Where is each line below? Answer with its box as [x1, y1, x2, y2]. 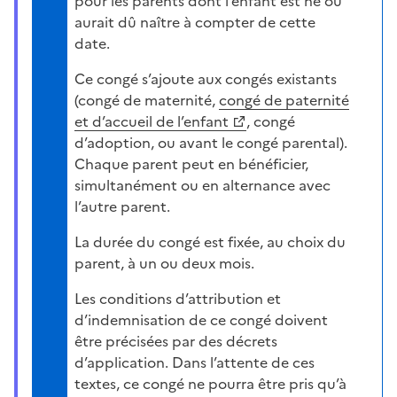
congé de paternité [219, 89, 349, 111]
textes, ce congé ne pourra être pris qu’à [74, 372, 346, 394]
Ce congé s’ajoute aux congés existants [74, 67, 337, 90]
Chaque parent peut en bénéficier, [74, 152, 308, 175]
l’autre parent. [74, 195, 170, 217]
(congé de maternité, [74, 89, 219, 111]
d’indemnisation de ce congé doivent [74, 308, 328, 331]
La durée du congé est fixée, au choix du [74, 230, 346, 253]
